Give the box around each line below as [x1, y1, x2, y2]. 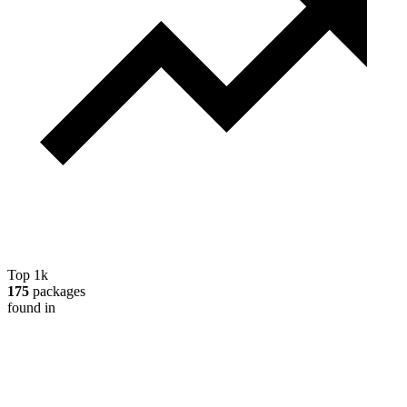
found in [7, 299, 55, 315]
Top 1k [7, 266, 48, 283]
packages [29, 283, 85, 299]
